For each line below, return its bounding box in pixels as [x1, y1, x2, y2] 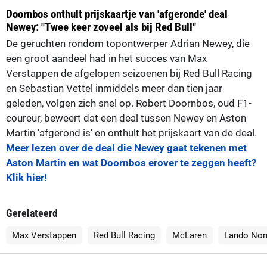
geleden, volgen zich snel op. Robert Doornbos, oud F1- [6, 97, 252, 110]
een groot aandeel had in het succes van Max [6, 52, 207, 65]
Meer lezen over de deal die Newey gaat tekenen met [6, 142, 247, 154]
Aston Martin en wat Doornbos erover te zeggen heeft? [6, 157, 256, 169]
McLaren [172, 230, 207, 241]
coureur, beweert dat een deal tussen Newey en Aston [6, 112, 246, 125]
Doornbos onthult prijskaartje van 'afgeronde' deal [6, 7, 228, 21]
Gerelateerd [6, 207, 58, 220]
